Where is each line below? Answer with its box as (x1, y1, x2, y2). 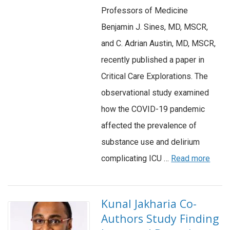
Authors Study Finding (101, 211, 219, 226)
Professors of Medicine (101, 6, 188, 16)
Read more (171, 154, 210, 164)
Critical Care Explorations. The (101, 71, 208, 82)
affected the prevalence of (101, 121, 197, 131)
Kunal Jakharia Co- (101, 196, 197, 212)
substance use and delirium (101, 137, 200, 147)
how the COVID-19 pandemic (101, 104, 205, 114)
